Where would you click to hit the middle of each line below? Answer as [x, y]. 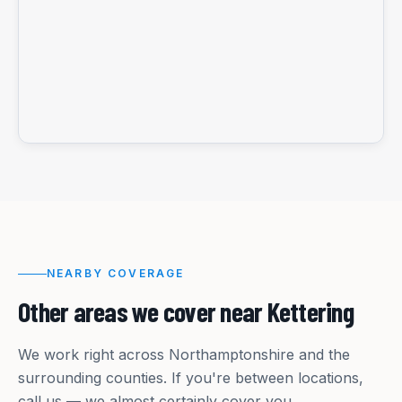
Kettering [310, 312]
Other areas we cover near [143, 312]
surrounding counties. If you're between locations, [191, 378]
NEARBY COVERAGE [116, 274]
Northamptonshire [232, 355]
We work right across [93, 355]
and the [322, 355]
